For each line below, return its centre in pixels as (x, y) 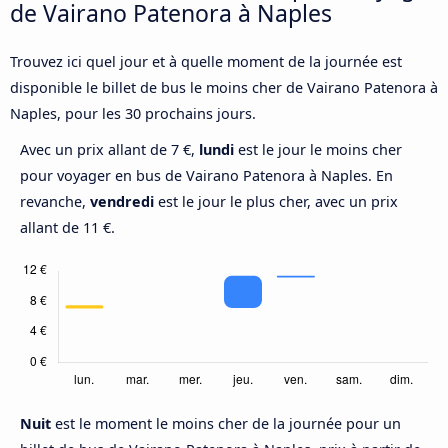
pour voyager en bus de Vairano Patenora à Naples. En (206, 176)
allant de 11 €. (67, 228)
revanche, (55, 202)
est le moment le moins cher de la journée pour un (228, 424)
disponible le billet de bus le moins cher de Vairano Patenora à (224, 88)
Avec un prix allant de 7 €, (109, 150)
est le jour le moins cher (318, 150)
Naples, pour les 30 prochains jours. (133, 114)
